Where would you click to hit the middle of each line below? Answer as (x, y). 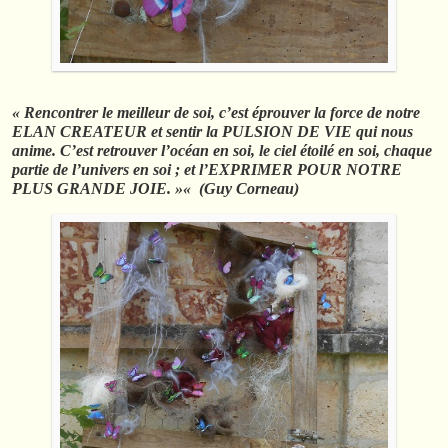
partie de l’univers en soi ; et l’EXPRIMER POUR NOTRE (207, 170)
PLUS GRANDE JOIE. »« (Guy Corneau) (155, 189)
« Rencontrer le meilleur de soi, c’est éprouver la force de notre (216, 113)
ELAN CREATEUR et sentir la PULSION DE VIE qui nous (212, 132)
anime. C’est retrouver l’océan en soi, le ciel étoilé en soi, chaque (222, 151)
